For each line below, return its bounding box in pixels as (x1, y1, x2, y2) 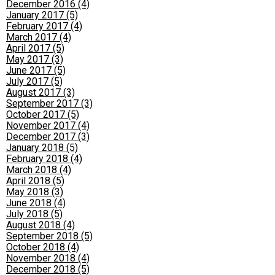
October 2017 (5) (6, 109, 79, 120)
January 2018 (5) (6, 142, 78, 153)
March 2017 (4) (6, 31, 71, 43)
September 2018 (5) (6, 230, 93, 242)
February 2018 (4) (6, 153, 82, 165)
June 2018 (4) (6, 197, 66, 209)
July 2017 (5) (6, 76, 63, 87)
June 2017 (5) (6, 64, 66, 76)
